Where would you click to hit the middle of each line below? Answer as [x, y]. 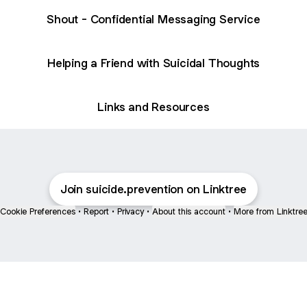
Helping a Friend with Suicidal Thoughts [153, 63]
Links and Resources [153, 107]
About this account [188, 211]
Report [96, 211]
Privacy [130, 211]
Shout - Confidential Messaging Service [153, 19]
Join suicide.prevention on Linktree [153, 189]
